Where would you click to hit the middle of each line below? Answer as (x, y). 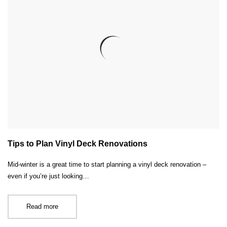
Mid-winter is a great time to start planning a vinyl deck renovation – (107, 165)
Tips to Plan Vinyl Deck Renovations (78, 144)
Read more (42, 207)
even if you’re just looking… (48, 176)
